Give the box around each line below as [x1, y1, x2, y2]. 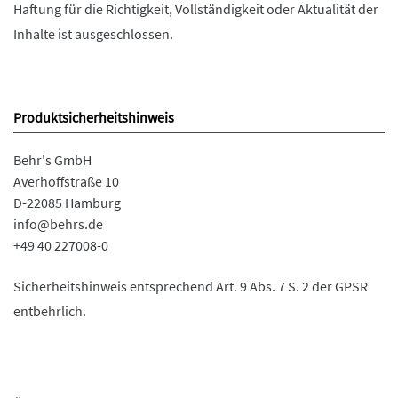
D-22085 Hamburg [13, 194, 121, 211]
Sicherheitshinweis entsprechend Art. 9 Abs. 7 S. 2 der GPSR [13, 277, 368, 295]
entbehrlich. [13, 302, 86, 320]
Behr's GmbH [13, 151, 92, 169]
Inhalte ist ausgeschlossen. [13, 25, 176, 43]
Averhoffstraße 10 [13, 172, 119, 190]
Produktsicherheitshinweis [13, 108, 174, 126]
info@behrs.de [13, 215, 103, 233]
